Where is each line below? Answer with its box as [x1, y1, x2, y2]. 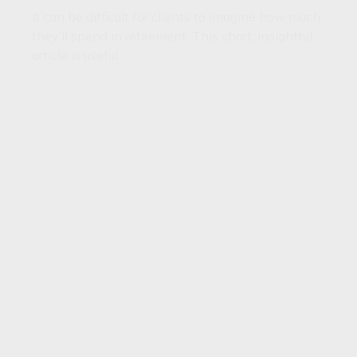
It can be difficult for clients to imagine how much [32, 9, 320, 25]
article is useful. [32, 47, 120, 64]
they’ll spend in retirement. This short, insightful [32, 28, 312, 45]
